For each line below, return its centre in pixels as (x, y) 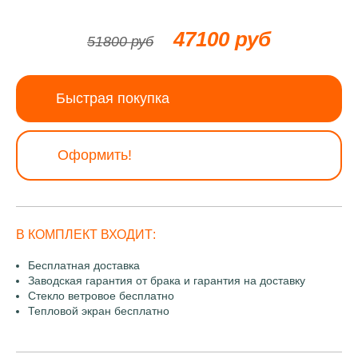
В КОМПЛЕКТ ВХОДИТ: (86, 235)
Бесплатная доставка (84, 265)
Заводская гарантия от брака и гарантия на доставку (167, 280)
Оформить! (95, 155)
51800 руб (120, 42)
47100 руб (222, 39)
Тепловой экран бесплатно (99, 311)
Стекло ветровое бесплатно (101, 296)
